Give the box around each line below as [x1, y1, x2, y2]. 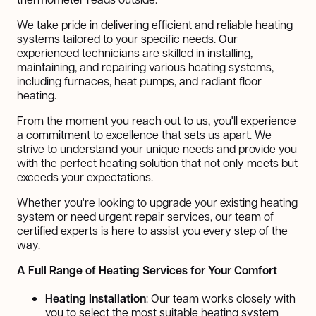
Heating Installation [45, 290, 146, 306]
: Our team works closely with [146, 290, 296, 305]
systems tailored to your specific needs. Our [17, 30, 238, 46]
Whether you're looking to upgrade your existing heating [17, 194, 298, 209]
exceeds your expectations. [17, 169, 153, 184]
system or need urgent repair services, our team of [17, 208, 274, 224]
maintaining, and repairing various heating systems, [17, 59, 274, 74]
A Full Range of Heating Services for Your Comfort [17, 262, 277, 278]
